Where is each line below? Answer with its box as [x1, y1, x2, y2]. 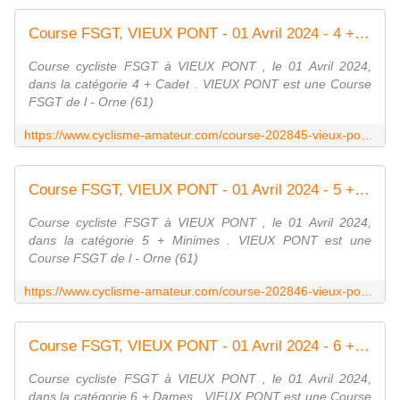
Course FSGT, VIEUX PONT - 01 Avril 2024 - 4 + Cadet [354, 25, 370, 43]
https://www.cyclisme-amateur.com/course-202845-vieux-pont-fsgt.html [361, 128, 373, 143]
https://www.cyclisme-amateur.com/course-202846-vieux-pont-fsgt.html [361, 284, 373, 299]
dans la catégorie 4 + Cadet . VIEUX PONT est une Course [29, 77, 371, 92]
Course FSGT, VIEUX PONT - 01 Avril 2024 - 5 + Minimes [354, 181, 370, 199]
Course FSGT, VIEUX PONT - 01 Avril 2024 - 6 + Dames [354, 337, 370, 355]
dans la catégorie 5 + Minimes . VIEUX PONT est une [29, 233, 371, 248]
